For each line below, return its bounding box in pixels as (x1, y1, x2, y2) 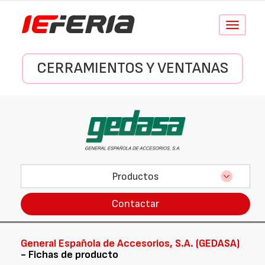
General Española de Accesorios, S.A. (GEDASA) (21, 237, 240, 250)
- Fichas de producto (21, 248, 118, 261)
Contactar (112, 198, 159, 210)
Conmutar (231, 21, 264, 30)
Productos (112, 170, 159, 183)
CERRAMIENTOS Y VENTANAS (37, 59, 228, 77)
